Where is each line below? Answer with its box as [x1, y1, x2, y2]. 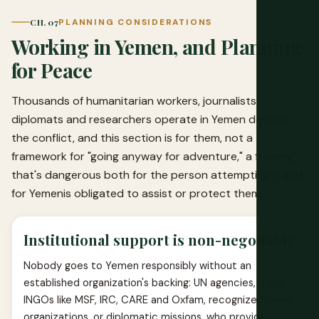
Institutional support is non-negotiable [23, 229, 295, 249]
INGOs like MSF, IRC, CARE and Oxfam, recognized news [23, 292, 291, 307]
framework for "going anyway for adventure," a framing [11, 148, 293, 164]
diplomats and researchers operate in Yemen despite [11, 111, 288, 127]
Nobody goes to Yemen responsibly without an [23, 258, 251, 273]
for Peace [11, 56, 92, 83]
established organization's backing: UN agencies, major [23, 275, 286, 290]
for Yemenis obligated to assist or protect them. [11, 185, 263, 201]
